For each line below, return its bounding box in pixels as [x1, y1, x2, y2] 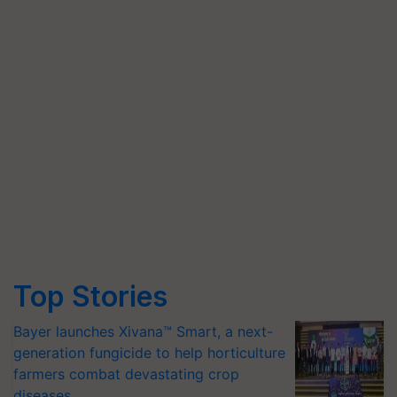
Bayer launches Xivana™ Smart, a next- [13, 323, 273, 340]
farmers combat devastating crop [13, 365, 239, 383]
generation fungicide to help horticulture [13, 344, 285, 362]
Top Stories [13, 279, 167, 314]
